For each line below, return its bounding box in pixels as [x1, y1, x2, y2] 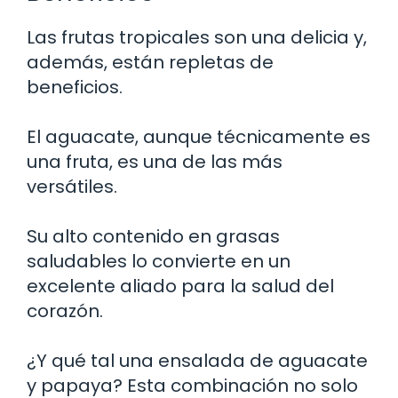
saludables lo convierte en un [27, 248, 291, 274]
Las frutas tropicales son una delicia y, [27, 24, 367, 50]
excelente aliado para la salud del [27, 273, 334, 298]
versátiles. [27, 173, 117, 199]
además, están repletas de [27, 49, 274, 75]
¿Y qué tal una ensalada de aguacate [27, 347, 368, 373]
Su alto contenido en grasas [27, 223, 280, 249]
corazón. [27, 298, 103, 323]
